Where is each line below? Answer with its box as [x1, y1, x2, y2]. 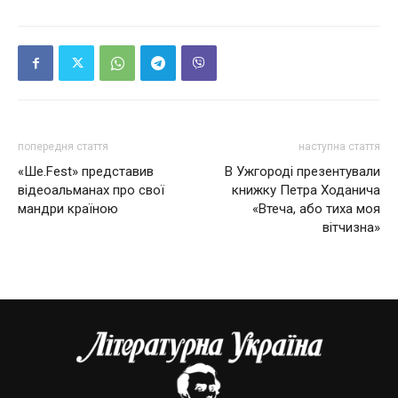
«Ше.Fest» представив [18, 163, 154, 179]
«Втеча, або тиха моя [252, 201, 380, 217]
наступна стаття [298, 140, 380, 153]
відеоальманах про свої [18, 182, 164, 198]
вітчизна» [322, 219, 380, 235]
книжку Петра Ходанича [232, 182, 380, 198]
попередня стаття [18, 140, 108, 153]
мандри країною [18, 201, 118, 217]
